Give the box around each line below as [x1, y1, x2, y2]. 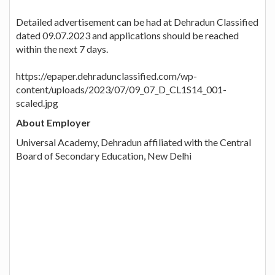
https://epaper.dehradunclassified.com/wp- [16, 69, 197, 82]
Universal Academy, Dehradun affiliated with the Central [16, 136, 251, 148]
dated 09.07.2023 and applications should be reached [16, 29, 239, 41]
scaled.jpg [16, 96, 58, 109]
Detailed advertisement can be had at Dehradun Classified [16, 15, 258, 28]
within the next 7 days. [16, 42, 108, 55]
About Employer [16, 116, 91, 128]
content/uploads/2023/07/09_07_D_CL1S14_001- [16, 83, 227, 95]
